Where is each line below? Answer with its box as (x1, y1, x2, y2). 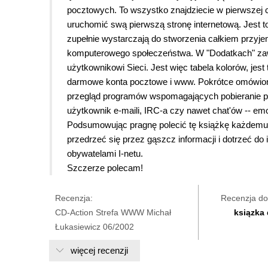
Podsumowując (67, 120, 130, 130)
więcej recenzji (71, 245, 128, 256)
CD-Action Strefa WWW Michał (55, 208, 171, 218)
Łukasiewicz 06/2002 (55, 222, 134, 232)
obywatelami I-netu (67, 148, 141, 159)
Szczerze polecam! (67, 163, 143, 173)
